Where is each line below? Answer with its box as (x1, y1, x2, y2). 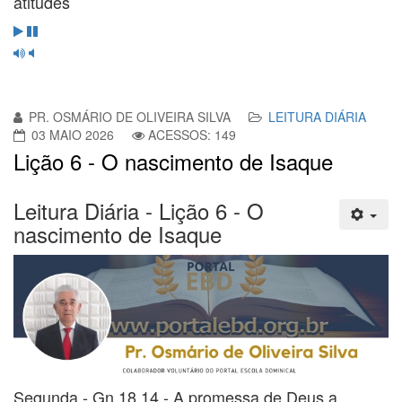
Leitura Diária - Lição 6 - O (13, 194, 264, 226)
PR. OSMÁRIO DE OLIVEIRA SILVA (29, 107, 231, 126)
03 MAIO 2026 (31, 125, 114, 144)
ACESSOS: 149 (148, 125, 236, 144)
